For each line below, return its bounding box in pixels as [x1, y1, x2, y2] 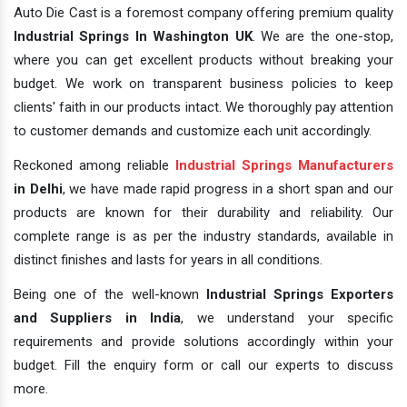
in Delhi [14, 181, 63, 197]
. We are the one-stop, [252, 28, 393, 45]
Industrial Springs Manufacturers [175, 157, 393, 174]
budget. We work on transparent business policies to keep [14, 75, 393, 92]
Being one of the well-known [14, 286, 206, 303]
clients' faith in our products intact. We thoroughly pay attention [14, 99, 393, 115]
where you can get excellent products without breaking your [14, 52, 393, 68]
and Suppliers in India [14, 310, 182, 326]
